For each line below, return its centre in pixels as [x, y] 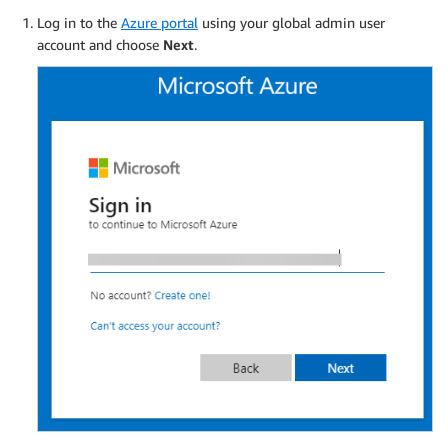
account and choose [100, 44]
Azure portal [159, 22]
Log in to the [79, 22]
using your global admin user [291, 22]
